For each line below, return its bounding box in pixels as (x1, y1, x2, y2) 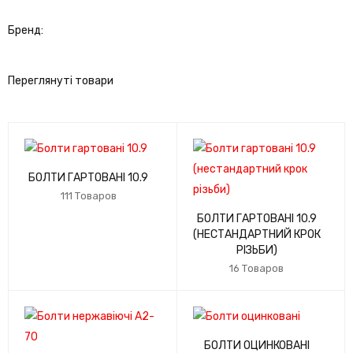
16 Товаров (229, 262, 284, 274)
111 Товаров (60, 190, 117, 202)
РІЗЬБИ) (236, 243, 277, 257)
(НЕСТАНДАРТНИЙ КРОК (192, 228, 321, 241)
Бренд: (8, 24, 43, 37)
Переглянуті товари (8, 74, 113, 87)
